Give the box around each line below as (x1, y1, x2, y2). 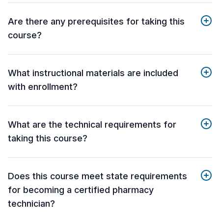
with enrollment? (8, 82, 78, 92)
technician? (8, 198, 55, 209)
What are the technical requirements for (8, 119, 176, 130)
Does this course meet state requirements (8, 171, 187, 182)
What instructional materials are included (8, 68, 178, 79)
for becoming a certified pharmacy (8, 185, 154, 195)
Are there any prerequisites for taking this (8, 16, 185, 27)
